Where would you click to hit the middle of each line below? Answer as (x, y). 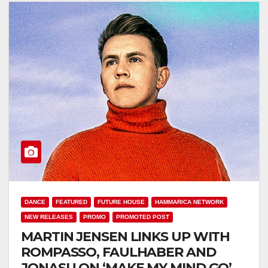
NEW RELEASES (49, 217)
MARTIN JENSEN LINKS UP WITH (126, 237)
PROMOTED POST (143, 217)
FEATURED (71, 202)
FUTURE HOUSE (121, 202)
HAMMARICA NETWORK (189, 202)
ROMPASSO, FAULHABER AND (118, 252)
